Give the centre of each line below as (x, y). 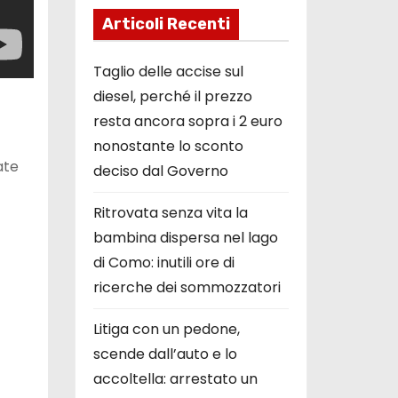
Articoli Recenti (166, 24)
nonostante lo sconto (168, 146)
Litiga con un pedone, (166, 329)
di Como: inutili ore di (163, 262)
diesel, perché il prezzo (172, 96)
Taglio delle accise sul (168, 71)
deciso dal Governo (160, 171)
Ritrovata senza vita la (170, 212)
